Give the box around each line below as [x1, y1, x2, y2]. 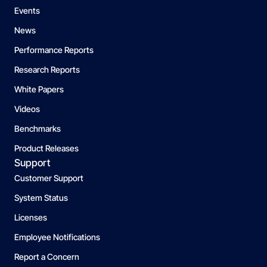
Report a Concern [14, 252, 79, 262]
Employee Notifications [14, 232, 100, 243]
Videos [14, 104, 40, 114]
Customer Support [14, 173, 83, 184]
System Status [14, 193, 68, 203]
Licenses [14, 212, 47, 223]
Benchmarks [14, 123, 61, 134]
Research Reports [14, 64, 80, 75]
